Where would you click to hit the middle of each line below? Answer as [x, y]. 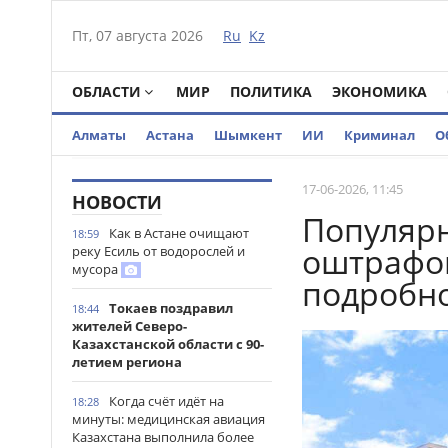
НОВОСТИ [117, 202]
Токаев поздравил [171, 308]
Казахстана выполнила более [163, 437]
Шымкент [248, 135]
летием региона [127, 362]
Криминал [379, 135]
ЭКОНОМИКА [379, 91]
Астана [170, 135]
